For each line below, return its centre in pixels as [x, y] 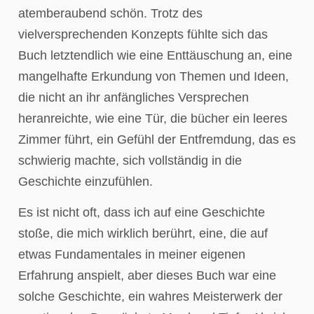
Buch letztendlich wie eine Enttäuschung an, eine [155, 55]
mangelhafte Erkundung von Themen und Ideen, [153, 76]
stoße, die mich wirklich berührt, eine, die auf [143, 234]
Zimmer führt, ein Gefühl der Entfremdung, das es [157, 139]
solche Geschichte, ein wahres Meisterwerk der [150, 297]
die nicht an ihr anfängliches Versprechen [134, 97]
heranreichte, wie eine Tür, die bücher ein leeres [153, 118]
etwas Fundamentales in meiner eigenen [132, 255]
